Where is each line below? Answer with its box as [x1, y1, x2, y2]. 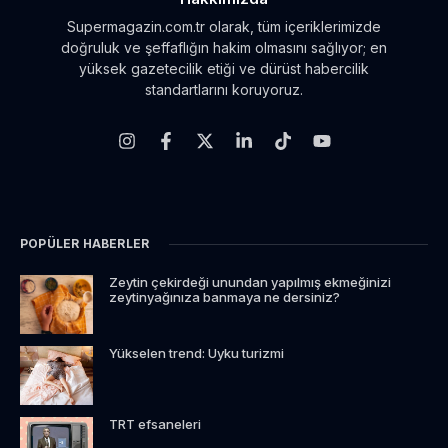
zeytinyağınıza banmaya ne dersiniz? [109, 289, 341, 306]
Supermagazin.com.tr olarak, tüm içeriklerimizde [67, 18, 381, 36]
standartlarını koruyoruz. [145, 81, 303, 99]
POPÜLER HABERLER [20, 236, 150, 252]
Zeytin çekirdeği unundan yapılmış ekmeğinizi [109, 274, 392, 291]
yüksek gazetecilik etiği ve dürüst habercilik [79, 60, 369, 78]
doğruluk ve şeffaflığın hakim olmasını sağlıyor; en [61, 39, 387, 57]
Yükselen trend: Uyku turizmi [109, 344, 285, 361]
